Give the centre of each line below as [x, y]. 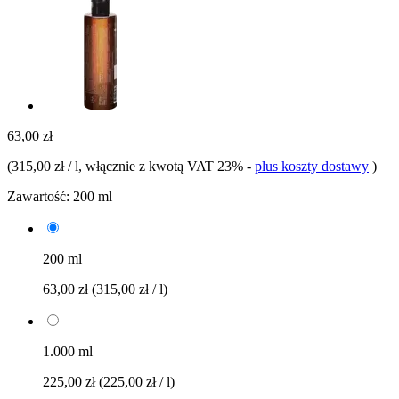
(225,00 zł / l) [137, 381]
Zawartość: [38, 196]
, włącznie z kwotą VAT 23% [163, 166]
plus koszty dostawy [312, 166]
